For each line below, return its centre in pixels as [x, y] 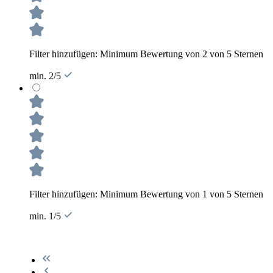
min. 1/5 [46, 216]
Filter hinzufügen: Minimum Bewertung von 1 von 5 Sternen [146, 194]
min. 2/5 [46, 76]
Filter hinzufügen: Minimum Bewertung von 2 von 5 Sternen [146, 54]
